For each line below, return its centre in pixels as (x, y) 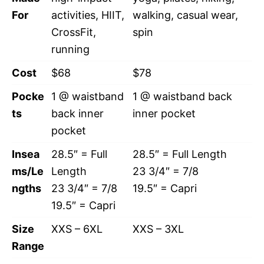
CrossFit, (74, 32)
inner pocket (164, 113)
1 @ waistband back (182, 96)
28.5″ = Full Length (180, 154)
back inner (77, 113)
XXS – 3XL (158, 229)
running (70, 49)
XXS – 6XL (77, 229)
